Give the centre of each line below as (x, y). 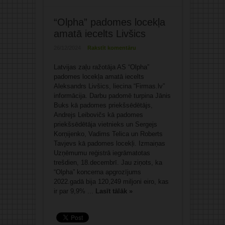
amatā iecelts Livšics (99, 34)
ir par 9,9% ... (74, 191)
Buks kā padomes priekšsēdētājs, (103, 105)
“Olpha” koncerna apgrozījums (97, 172)
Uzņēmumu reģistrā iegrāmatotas (102, 153)
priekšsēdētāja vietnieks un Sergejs (105, 125)
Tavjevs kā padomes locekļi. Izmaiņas (109, 144)
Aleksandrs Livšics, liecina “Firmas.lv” (109, 86)
